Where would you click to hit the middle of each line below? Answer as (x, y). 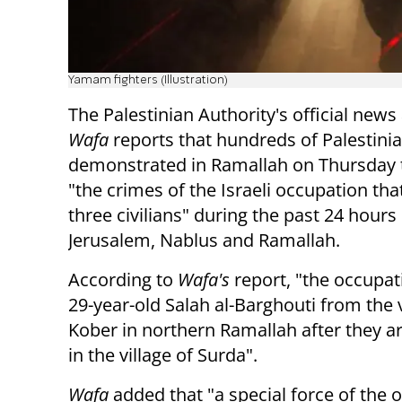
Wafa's (204, 279)
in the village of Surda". (163, 354)
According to (123, 279)
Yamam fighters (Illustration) (148, 80)
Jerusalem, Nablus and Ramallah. (204, 240)
